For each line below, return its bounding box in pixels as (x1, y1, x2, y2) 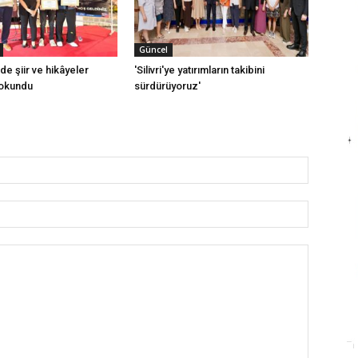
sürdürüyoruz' (134, 80, 201, 93)
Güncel (139, 44, 168, 56)
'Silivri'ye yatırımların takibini (134, 64, 265, 77)
